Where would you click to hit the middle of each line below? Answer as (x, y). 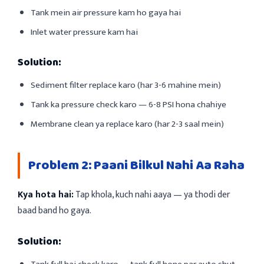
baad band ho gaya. (55, 210)
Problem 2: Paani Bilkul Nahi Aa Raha (136, 165)
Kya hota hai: (46, 194)
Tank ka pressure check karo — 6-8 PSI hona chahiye (128, 104)
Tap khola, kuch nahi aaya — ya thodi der (152, 194)
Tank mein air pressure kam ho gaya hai (106, 12)
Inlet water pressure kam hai (84, 32)
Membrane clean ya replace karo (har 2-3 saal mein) (127, 124)
